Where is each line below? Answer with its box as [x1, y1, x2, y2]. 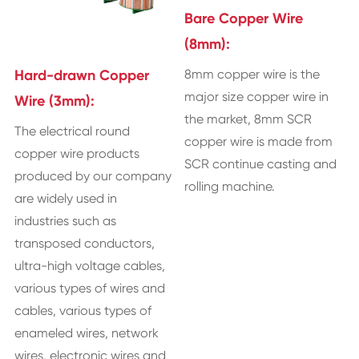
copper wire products [14, 146, 139, 162]
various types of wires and [14, 280, 165, 296]
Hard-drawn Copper [14, 67, 149, 85]
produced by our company [14, 168, 171, 184]
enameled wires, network [14, 325, 159, 341]
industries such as [14, 213, 116, 229]
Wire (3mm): [14, 92, 95, 111]
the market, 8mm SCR [184, 111, 313, 127]
